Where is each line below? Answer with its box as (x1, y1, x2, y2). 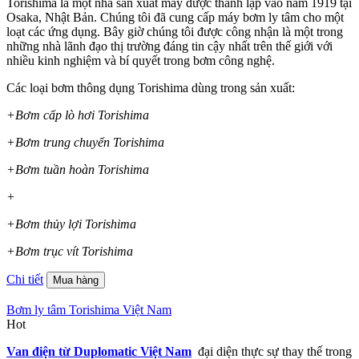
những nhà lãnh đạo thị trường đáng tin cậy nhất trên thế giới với (6, 38, 333, 53)
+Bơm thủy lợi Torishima (6, 216, 136, 231)
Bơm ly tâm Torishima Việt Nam (6, 302, 171, 317)
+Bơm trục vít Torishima (6, 244, 133, 258)
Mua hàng (53, 273, 99, 286)
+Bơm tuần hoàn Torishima (6, 162, 149, 176)
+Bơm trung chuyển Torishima (6, 135, 164, 149)
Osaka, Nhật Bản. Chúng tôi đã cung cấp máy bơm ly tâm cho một (6, 10, 344, 24)
